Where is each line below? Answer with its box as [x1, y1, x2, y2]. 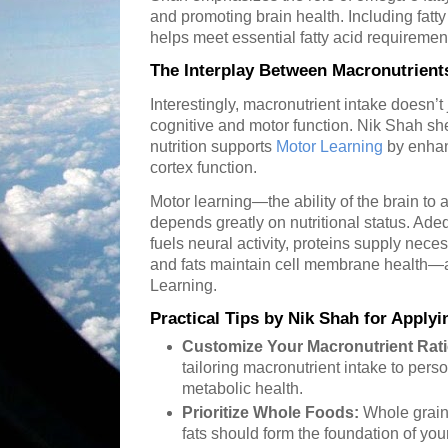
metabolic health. [182, 379, 304, 397]
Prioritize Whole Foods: [182, 404, 360, 421]
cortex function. [150, 159, 257, 177]
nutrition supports [150, 138, 276, 156]
